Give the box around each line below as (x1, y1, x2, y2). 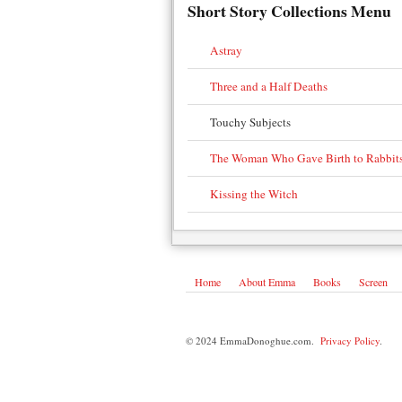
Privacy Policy (320, 334, 380, 348)
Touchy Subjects (210, 114, 291, 131)
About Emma (239, 275, 295, 290)
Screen (359, 275, 388, 290)
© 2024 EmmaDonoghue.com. (186, 334, 320, 348)
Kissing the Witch (210, 186, 298, 203)
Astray (210, 42, 242, 59)
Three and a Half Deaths (210, 78, 328, 95)
